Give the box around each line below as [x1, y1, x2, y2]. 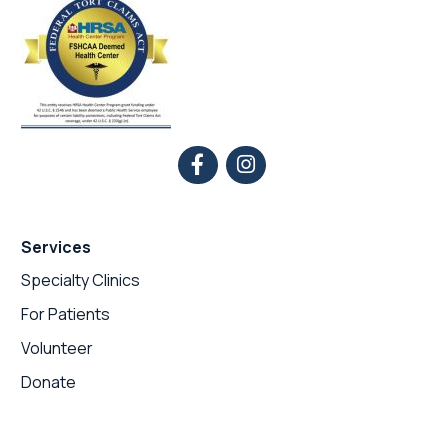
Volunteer [21, 336, 93, 359]
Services [21, 235, 91, 258]
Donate [21, 370, 76, 393]
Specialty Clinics [21, 268, 140, 291]
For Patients [21, 302, 110, 325]
